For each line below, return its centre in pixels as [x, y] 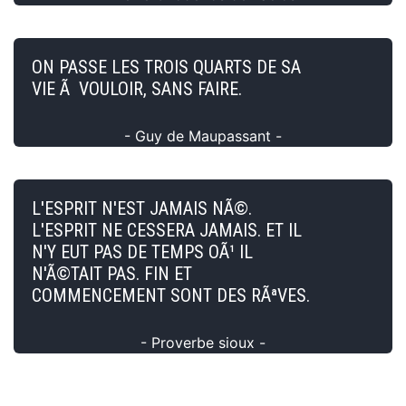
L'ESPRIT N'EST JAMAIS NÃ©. [142, 208]
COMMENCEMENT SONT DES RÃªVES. [171, 295]
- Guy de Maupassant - [203, 135]
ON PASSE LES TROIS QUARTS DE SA [166, 67]
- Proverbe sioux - [203, 342]
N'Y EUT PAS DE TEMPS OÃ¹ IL [142, 251]
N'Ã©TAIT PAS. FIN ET [112, 273]
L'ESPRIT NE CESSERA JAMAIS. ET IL [167, 230]
